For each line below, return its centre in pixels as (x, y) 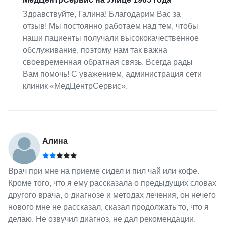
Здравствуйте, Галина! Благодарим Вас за (102, 14)
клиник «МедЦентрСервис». (75, 86)
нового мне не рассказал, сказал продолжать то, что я (108, 207)
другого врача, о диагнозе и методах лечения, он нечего (112, 195)
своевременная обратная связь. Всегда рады (108, 62)
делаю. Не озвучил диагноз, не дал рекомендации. (102, 219)
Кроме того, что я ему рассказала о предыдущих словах (112, 183)
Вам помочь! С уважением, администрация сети (113, 74)
